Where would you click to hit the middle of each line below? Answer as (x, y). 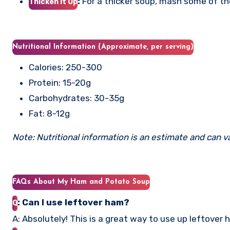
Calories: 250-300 (68, 67)
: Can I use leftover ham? (73, 202)
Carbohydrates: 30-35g (79, 98)
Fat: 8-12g (52, 113)
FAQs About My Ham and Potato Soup (81, 182)
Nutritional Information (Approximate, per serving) (103, 47)
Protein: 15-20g (62, 83)
